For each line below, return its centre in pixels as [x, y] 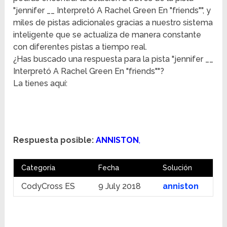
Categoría [39, 168]
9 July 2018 [120, 186]
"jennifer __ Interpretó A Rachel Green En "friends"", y [112, 11]
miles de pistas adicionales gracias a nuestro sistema [113, 23]
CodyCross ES [48, 186]
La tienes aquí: [41, 84]
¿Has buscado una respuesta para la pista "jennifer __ [113, 59]
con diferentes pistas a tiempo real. [80, 47]
